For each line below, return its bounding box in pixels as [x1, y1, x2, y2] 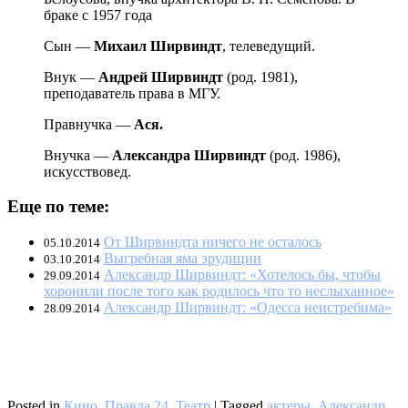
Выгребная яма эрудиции [104, 250, 261, 267]
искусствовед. [44, 163, 131, 179]
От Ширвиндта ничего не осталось [104, 234, 321, 250]
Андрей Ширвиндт [98, 68, 223, 85]
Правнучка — [44, 116, 134, 132]
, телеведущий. [222, 37, 315, 54]
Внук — [44, 68, 98, 85]
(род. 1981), [223, 68, 298, 85]
